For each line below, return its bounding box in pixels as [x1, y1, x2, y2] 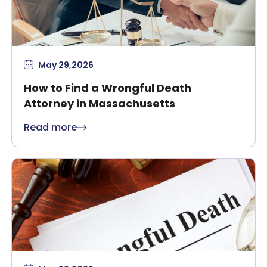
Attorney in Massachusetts [24, 95, 175, 111]
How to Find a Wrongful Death [24, 80, 191, 95]
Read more [24, 120, 77, 134]
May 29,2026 [38, 58, 94, 71]
